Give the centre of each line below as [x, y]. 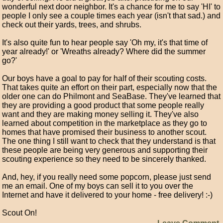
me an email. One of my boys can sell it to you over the [98, 186]
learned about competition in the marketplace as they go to [105, 123]
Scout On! [20, 213]
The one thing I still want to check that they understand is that [109, 141]
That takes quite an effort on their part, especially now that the [110, 87]
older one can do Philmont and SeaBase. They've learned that [111, 96]
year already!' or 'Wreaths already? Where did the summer [104, 52]
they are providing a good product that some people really [103, 105]
